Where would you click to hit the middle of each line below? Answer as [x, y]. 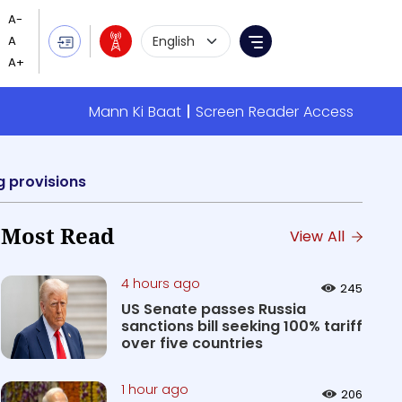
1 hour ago [154, 389]
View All [319, 236]
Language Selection [210, 35]
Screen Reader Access [275, 111]
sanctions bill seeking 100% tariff [241, 326]
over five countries [192, 343]
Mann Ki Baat [135, 111]
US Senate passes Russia [213, 309]
